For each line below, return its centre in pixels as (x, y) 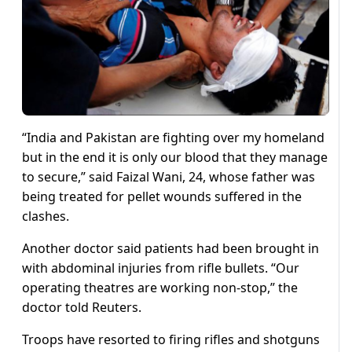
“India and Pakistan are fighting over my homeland (173, 138)
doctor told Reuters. (82, 308)
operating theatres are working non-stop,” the (160, 288)
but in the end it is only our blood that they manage (175, 158)
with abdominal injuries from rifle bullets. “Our (161, 268)
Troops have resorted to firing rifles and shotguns (171, 340)
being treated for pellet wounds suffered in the (162, 197)
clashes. (46, 216)
